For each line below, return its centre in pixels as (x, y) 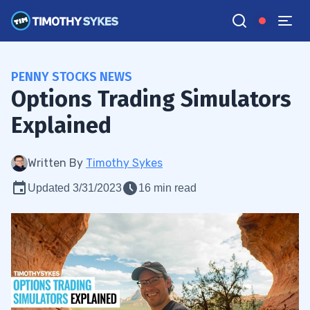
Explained (61, 125)
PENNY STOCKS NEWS (72, 77)
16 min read (167, 188)
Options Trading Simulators (151, 99)
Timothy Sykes (124, 163)
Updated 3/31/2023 (75, 188)
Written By (57, 163)
